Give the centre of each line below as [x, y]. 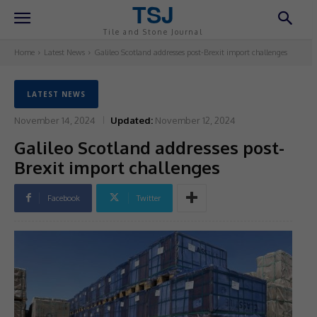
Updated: [132, 120]
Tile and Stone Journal [153, 32]
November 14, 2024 [55, 120]
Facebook [64, 198]
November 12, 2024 [195, 120]
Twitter [149, 198]
